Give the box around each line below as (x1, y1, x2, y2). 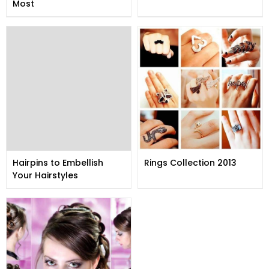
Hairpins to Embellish (13, 157, 103, 169)
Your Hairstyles (13, 169, 78, 181)
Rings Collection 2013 (144, 157, 237, 169)
